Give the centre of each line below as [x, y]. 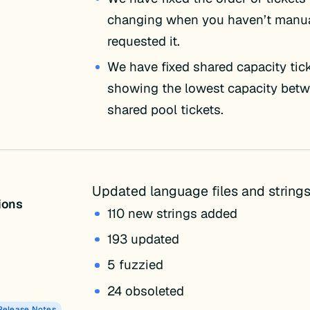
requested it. [144, 40]
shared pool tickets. [166, 110]
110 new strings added [173, 213]
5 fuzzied [136, 265]
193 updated [144, 238]
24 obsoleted [146, 290]
